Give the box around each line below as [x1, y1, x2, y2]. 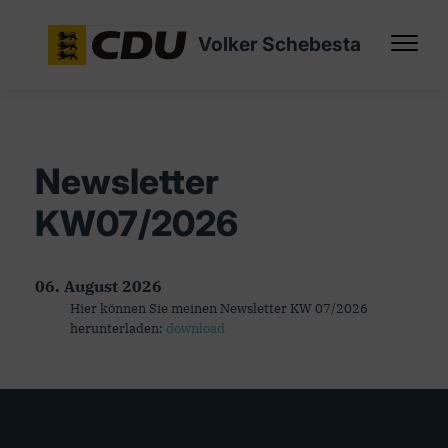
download [166, 320, 225, 337]
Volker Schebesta [197, 32, 361, 57]
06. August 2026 [35, 276, 162, 296]
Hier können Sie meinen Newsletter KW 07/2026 [70, 300, 368, 317]
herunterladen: [70, 320, 166, 337]
